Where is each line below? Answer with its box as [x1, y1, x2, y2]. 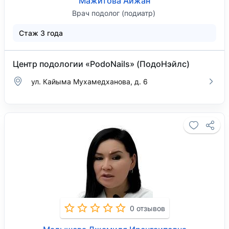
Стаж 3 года [19, 29, 63, 37]
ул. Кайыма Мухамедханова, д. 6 [31, 77, 148, 86]
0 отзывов [129, 203, 165, 213]
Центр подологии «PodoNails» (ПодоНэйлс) [13, 59, 190, 69]
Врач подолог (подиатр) [72, 9, 155, 17]
